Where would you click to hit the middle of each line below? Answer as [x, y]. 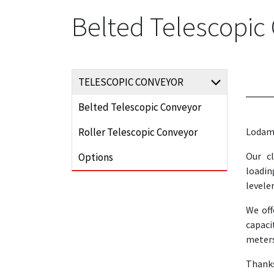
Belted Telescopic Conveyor [140, 107]
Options [96, 157]
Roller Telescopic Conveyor [138, 132]
